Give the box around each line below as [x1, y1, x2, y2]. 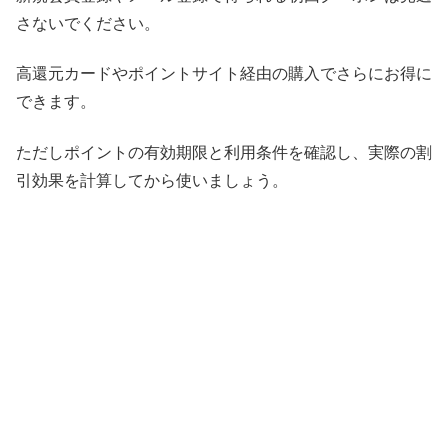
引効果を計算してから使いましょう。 [16, 171, 288, 189]
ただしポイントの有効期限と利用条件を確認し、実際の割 [16, 143, 432, 161]
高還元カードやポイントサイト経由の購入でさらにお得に [16, 65, 432, 83]
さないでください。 [16, 14, 160, 32]
